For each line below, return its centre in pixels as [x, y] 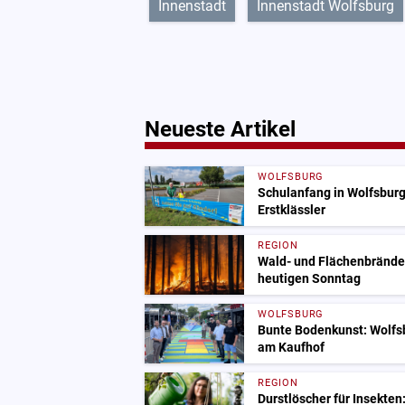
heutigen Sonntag [309, 278]
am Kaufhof [291, 347]
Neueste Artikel [220, 129]
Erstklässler [292, 210]
